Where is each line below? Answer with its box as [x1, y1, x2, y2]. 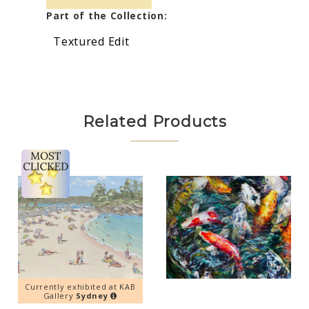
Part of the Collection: [46, 8, 168, 22]
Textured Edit [53, 33, 130, 49]
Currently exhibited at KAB [25, 281, 136, 292]
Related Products [82, 112, 227, 131]
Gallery [43, 290, 77, 301]
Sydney [76, 290, 108, 301]
